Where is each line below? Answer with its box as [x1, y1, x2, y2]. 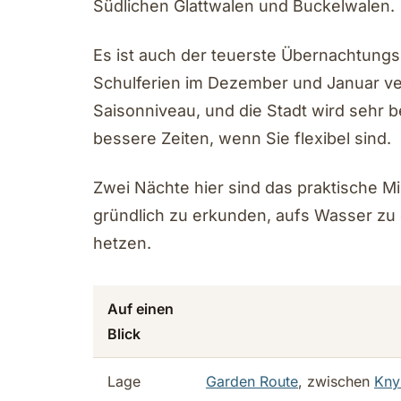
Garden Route [206, 372, 298, 390]
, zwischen [298, 372, 374, 390]
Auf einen [107, 300, 174, 318]
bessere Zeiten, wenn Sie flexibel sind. [93, 129, 391, 148]
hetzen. [93, 234, 151, 252]
